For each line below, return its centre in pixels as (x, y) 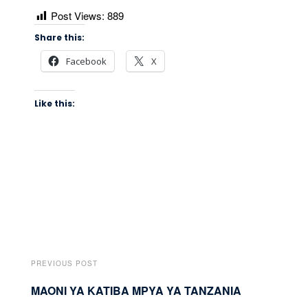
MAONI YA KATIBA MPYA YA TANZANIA (136, 291)
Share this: (59, 38)
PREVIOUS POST (64, 264)
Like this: (55, 104)
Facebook (86, 62)
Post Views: (78, 15)
